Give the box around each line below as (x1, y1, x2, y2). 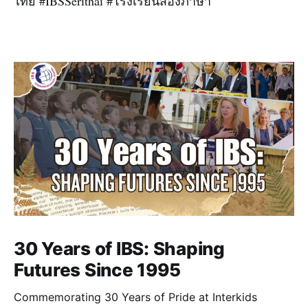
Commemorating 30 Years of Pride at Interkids (14, 290, 257, 305)
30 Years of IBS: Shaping (14, 238, 225, 260)
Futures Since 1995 (14, 259, 181, 281)
